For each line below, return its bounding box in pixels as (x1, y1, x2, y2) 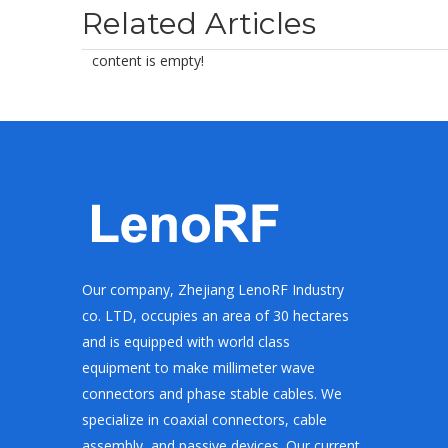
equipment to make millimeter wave (82, 358, 315, 377)
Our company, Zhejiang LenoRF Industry (82, 280, 344, 299)
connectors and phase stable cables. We (82, 384, 342, 403)
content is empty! (92, 51, 204, 70)
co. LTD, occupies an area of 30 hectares (82, 306, 349, 325)
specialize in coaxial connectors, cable (82, 410, 327, 429)
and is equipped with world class (82, 332, 290, 351)
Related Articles (82, 5, 316, 42)
